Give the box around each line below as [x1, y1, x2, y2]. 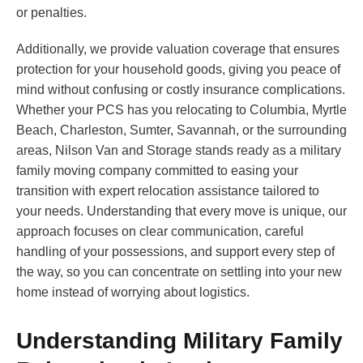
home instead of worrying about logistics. [16, 285, 250, 300]
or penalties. [16, 6, 87, 20]
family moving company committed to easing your [16, 164, 298, 178]
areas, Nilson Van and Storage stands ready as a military [16, 143, 341, 158]
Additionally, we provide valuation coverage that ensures [16, 42, 340, 57]
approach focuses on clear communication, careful [16, 224, 304, 239]
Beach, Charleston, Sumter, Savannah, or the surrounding [16, 123, 347, 138]
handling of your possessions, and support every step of [16, 245, 335, 259]
